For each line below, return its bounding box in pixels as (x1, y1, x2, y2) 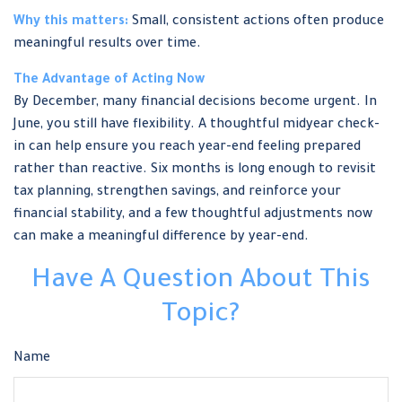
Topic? (162, 301, 240, 331)
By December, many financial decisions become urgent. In (13, 96, 377, 111)
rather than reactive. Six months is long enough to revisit (13, 163, 376, 179)
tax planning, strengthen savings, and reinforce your (13, 186, 341, 201)
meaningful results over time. (13, 38, 201, 53)
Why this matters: (13, 15, 128, 31)
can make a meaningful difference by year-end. (13, 231, 309, 246)
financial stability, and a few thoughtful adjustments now (13, 208, 372, 223)
